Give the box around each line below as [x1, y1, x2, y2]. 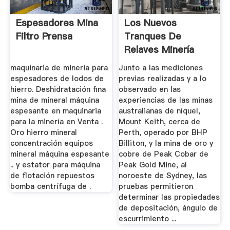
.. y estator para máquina [10, 159, 100, 170]
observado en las [119, 84, 181, 94]
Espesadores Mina [15, 16, 98, 30]
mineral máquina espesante [10, 148, 109, 159]
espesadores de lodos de [10, 73, 104, 84]
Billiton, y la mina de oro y [119, 138, 214, 148]
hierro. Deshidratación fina [10, 84, 106, 94]
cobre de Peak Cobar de [119, 148, 209, 159]
